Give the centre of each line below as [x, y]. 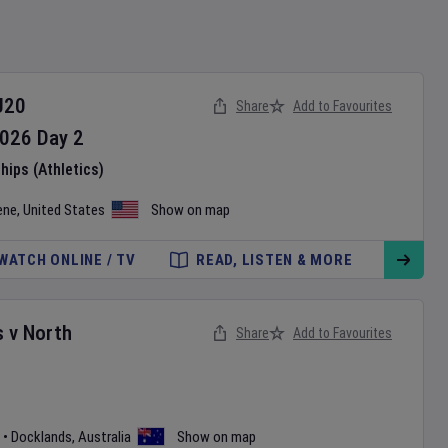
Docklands [41, 437]
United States [64, 210]
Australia [104, 437]
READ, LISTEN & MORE [274, 260]
